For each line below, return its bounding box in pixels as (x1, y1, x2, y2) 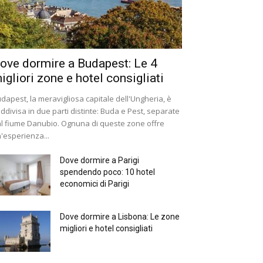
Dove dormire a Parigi (60, 156, 139, 166)
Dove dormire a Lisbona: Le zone (60, 212, 180, 222)
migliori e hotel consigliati (60, 224, 153, 234)
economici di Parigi (60, 179, 129, 189)
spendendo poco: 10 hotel (60, 167, 155, 177)
